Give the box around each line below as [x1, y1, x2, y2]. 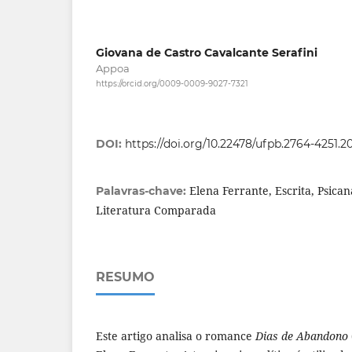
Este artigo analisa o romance [96, 328, 255, 343]
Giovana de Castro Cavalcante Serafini [96, 46, 317, 60]
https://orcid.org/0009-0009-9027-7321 [96, 79, 248, 90]
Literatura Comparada [96, 202, 216, 218]
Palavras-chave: [96, 183, 189, 198]
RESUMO [96, 269, 155, 284]
